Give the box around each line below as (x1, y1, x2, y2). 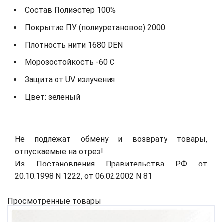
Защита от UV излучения (25, 74, 115, 84)
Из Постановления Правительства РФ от (15, 159, 207, 168)
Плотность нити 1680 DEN (25, 40, 123, 50)
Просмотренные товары (7, 196, 101, 206)
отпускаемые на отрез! (15, 146, 103, 156)
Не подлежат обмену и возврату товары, (15, 134, 207, 144)
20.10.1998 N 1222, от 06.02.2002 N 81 (15, 171, 152, 181)
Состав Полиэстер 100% (25, 5, 116, 15)
